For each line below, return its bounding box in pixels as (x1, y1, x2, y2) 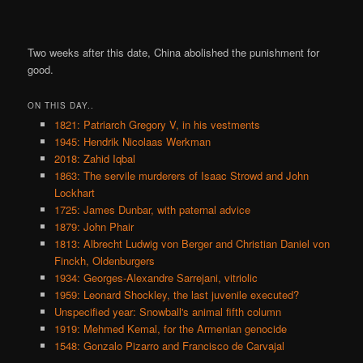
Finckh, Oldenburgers (53, 252, 155, 268)
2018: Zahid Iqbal (53, 150, 135, 166)
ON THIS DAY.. (28, 99, 95, 111)
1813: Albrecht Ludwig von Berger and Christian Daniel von (53, 235, 330, 251)
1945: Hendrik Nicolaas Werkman (53, 133, 211, 149)
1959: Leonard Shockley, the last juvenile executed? (53, 286, 299, 302)
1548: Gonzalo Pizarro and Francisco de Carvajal (53, 337, 284, 353)
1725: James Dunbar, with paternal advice (53, 201, 250, 217)
